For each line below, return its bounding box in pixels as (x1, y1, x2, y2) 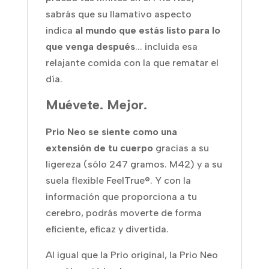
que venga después (45, 41, 135, 53)
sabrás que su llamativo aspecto (45, 8, 192, 20)
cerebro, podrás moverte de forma (45, 207, 202, 219)
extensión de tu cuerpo (45, 142, 153, 154)
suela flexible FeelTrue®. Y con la (45, 175, 191, 187)
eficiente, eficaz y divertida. (45, 223, 169, 235)
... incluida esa (134, 41, 198, 53)
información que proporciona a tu (45, 191, 197, 203)
